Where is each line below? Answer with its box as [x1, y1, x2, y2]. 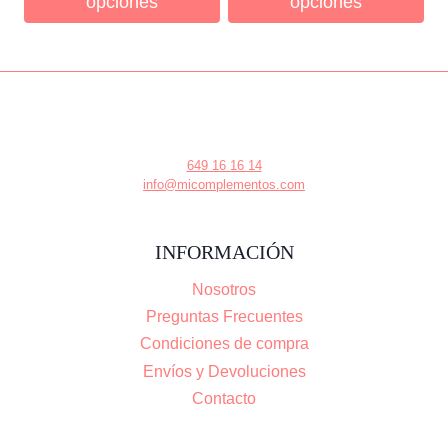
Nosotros [192, 281, 256, 299]
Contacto [192, 390, 256, 408]
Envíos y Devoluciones [142, 363, 306, 381]
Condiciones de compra [139, 335, 309, 353]
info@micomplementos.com [143, 177, 305, 193]
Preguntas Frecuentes [145, 308, 303, 326]
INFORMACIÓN [154, 240, 294, 263]
